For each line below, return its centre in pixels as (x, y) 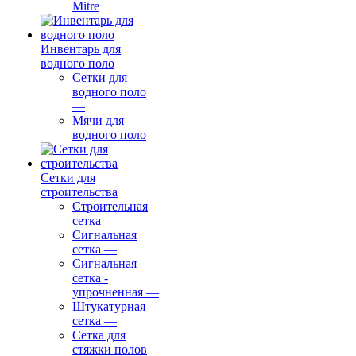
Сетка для (99, 335)
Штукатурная (109, 306)
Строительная (110, 206)
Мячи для (98, 120)
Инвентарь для (81, 49)
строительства (79, 192)
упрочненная (108, 292)
